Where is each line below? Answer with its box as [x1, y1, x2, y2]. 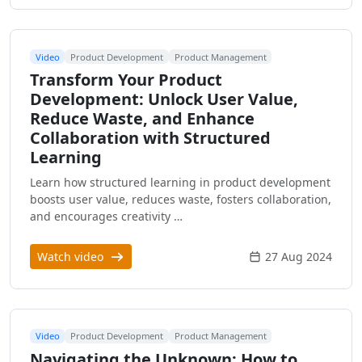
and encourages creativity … [30, 208, 183, 225]
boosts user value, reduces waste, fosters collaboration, [30, 192, 331, 208]
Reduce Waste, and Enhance [30, 107, 255, 130]
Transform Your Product [30, 69, 222, 91]
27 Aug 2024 [265, 249, 332, 265]
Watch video [37, 249, 107, 265]
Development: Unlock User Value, [30, 88, 298, 111]
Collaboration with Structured [30, 127, 271, 149]
